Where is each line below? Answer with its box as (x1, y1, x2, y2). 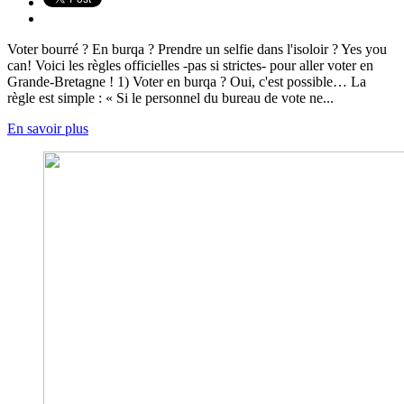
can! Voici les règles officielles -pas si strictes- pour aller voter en (7, 58, 373, 74)
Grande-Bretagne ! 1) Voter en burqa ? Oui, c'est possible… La (7, 74, 366, 90)
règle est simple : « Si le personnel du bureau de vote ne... (7, 90, 334, 106)
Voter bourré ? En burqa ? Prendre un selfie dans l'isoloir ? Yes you (7, 41, 387, 58)
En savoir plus (7, 121, 88, 137)
